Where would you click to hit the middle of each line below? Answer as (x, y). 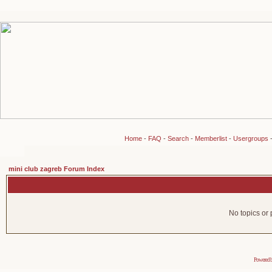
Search (178, 138)
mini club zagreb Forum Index (56, 169)
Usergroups (250, 138)
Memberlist (211, 138)
